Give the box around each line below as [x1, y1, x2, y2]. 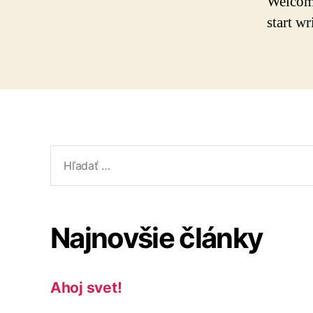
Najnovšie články [50, 220, 263, 255]
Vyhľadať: [44, 144, 109, 162]
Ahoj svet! [50, 278, 122, 296]
